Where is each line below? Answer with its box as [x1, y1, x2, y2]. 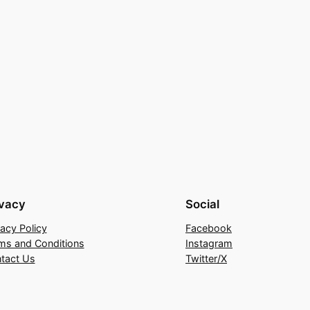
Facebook [185, 221, 232, 234]
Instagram [185, 237, 232, 249]
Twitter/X [185, 252, 227, 264]
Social [185, 197, 219, 211]
